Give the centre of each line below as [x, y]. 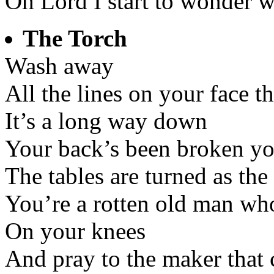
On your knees [75, 231]
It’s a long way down [106, 121]
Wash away [59, 66]
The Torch [75, 39]
